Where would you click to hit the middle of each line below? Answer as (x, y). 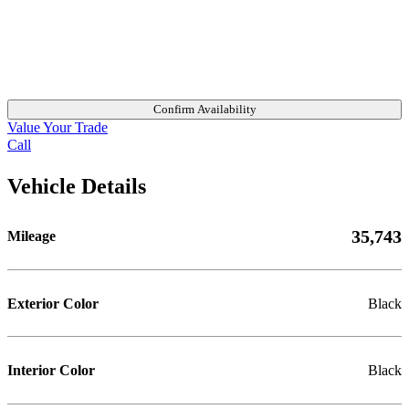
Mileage (31, 237)
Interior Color (51, 371)
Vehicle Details (77, 185)
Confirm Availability (204, 109)
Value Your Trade (58, 127)
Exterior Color (53, 304)
